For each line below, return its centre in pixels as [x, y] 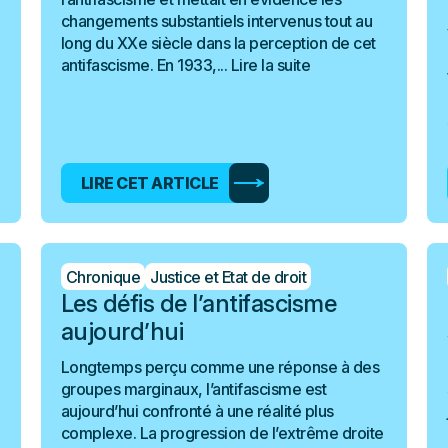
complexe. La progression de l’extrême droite [222, 433]
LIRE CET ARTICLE [149, 183]
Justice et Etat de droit [228, 276]
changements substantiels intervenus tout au [216, 21]
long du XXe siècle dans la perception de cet [218, 43]
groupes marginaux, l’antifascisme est [193, 389]
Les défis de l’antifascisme [198, 303]
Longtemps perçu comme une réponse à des [220, 367]
